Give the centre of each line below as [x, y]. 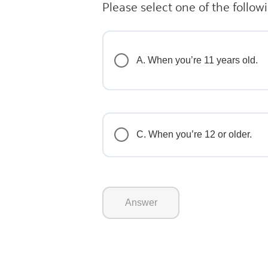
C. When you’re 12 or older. [194, 135]
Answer [141, 203]
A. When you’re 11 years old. [197, 60]
